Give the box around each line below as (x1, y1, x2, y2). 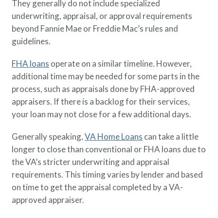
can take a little (143, 131, 199, 142)
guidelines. (12, 36, 51, 46)
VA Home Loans (85, 131, 143, 142)
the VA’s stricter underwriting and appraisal (12, 157, 169, 167)
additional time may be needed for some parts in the (12, 71, 200, 81)
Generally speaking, (12, 131, 85, 142)
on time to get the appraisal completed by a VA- (12, 182, 183, 192)
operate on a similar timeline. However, (49, 58, 192, 69)
